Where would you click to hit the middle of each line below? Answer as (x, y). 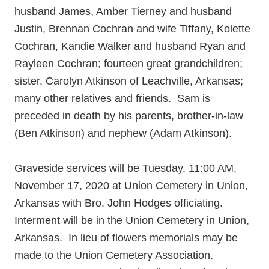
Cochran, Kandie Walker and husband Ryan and (130, 46)
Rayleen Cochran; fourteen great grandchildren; (128, 64)
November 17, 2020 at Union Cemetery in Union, (131, 186)
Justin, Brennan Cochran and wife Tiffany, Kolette (132, 29)
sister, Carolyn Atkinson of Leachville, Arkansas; (130, 81)
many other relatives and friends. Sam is (112, 98)
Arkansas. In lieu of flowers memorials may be (126, 238)
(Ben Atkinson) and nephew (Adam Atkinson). (123, 133)
